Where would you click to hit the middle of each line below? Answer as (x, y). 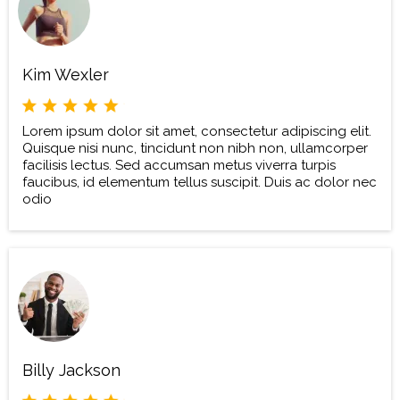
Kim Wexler (66, 75)
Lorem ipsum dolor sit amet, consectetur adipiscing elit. (197, 132)
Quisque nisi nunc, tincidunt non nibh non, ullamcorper (195, 149)
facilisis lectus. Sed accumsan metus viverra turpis (179, 166)
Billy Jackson (71, 371)
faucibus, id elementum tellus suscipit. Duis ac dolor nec (200, 183)
